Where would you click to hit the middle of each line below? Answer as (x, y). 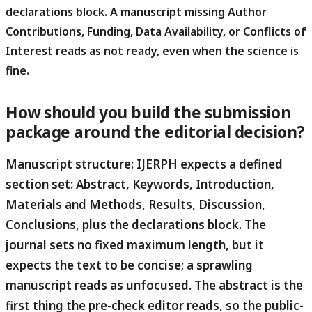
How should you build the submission (148, 112)
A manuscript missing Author (187, 12)
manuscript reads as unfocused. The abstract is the (154, 285)
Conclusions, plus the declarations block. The (136, 224)
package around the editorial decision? (155, 132)
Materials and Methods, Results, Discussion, (135, 204)
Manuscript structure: (70, 164)
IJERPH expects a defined (208, 164)
